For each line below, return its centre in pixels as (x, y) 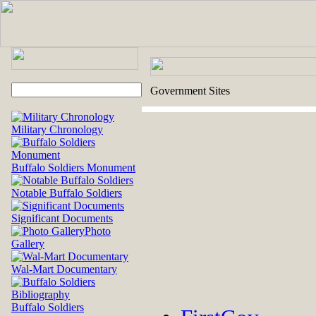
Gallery (28, 244)
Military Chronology (57, 129)
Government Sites (190, 91)
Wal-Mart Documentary (64, 269)
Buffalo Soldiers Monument (73, 168)
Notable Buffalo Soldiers (67, 193)
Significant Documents (62, 218)
